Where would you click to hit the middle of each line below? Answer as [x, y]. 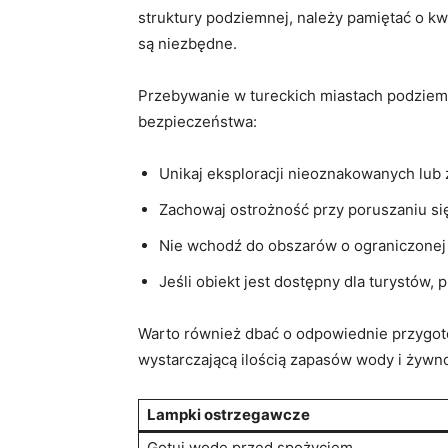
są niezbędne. [187, 43]
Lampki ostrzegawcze [228, 414]
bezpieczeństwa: [197, 121]
